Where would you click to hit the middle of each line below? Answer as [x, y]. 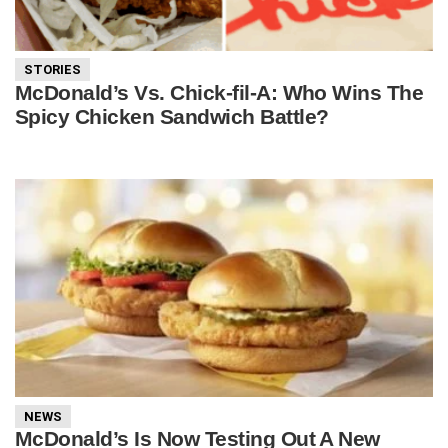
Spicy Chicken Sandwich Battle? [172, 117]
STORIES [52, 70]
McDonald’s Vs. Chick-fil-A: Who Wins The [219, 93]
